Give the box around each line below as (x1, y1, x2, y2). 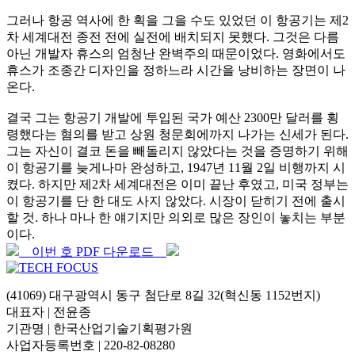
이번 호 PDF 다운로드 (19, 245, 166, 259)
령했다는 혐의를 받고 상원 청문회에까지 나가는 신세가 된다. (6, 128, 349, 142)
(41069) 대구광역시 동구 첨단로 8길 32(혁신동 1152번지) (6, 288, 320, 303)
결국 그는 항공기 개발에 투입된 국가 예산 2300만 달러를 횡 (6, 111, 339, 125)
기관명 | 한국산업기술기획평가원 (6, 322, 205, 336)
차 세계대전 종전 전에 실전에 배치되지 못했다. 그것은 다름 (6, 30, 339, 44)
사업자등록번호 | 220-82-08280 (6, 338, 175, 353)
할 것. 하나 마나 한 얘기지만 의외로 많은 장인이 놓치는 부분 (6, 211, 345, 225)
